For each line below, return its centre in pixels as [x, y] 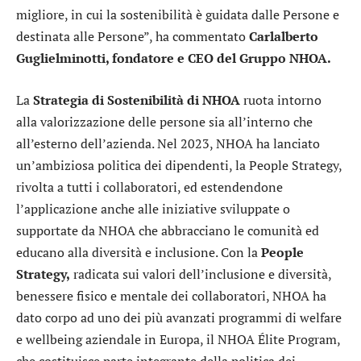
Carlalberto [284, 37]
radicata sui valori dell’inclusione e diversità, [201, 274]
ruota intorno [281, 100]
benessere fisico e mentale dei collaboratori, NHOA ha [171, 295]
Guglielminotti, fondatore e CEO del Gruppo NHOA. [174, 58]
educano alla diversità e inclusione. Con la [139, 252]
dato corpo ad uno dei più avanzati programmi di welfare [179, 317]
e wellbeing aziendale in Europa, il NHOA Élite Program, [178, 339]
